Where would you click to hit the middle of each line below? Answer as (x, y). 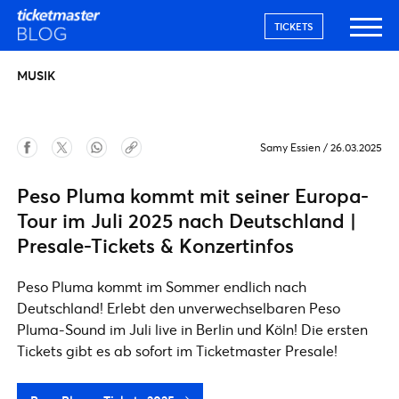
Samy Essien (290, 147)
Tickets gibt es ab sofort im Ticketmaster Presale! (177, 350)
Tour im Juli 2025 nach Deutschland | (187, 220)
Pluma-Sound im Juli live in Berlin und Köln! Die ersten (192, 329)
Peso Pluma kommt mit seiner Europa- (193, 195)
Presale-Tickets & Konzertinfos (155, 245)
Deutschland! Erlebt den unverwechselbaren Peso (179, 308)
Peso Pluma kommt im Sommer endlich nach (162, 286)
